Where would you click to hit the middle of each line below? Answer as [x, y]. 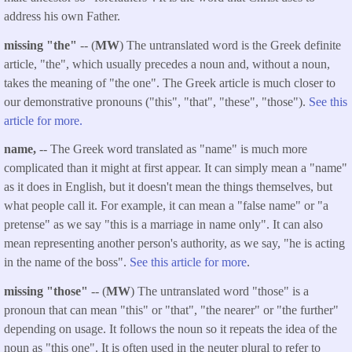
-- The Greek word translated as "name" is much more [173, 149]
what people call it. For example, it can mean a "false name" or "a [166, 206]
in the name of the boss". [67, 262]
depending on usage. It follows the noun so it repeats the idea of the [170, 329]
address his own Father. [62, 16]
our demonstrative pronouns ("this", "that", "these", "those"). [156, 101]
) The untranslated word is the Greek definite [230, 45]
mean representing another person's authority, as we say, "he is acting [174, 244]
